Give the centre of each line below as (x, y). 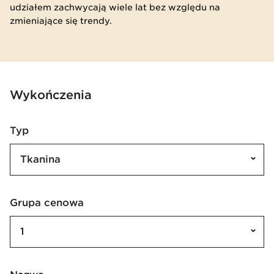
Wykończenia (51, 94)
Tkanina (40, 159)
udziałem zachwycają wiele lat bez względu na (115, 7)
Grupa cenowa (51, 202)
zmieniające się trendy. (61, 20)
